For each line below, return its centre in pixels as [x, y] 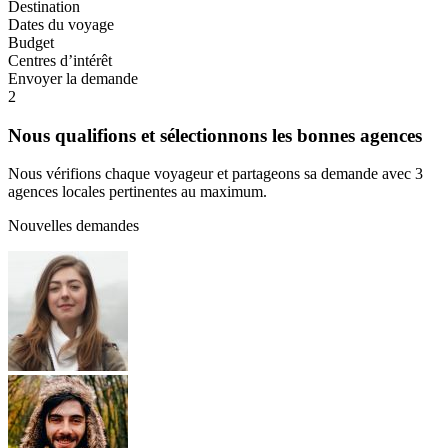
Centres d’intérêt [60, 60]
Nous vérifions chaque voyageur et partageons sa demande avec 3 [215, 174]
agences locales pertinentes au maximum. [137, 192]
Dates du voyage [61, 24]
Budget [31, 42]
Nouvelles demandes [73, 226]
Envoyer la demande [73, 78]
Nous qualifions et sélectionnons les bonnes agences [215, 135]
